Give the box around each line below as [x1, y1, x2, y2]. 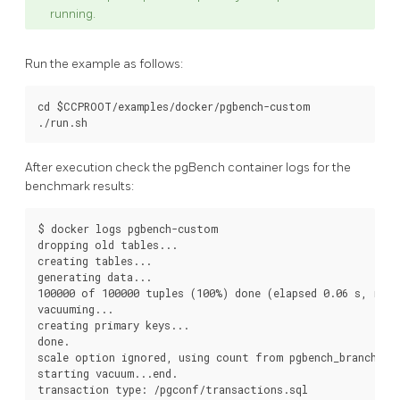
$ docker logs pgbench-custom [37, 221, 218, 236]
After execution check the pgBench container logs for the [25, 159, 351, 175]
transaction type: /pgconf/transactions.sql [37, 381, 308, 396]
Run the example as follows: [25, 56, 183, 72]
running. [50, 6, 96, 22]
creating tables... [37, 253, 152, 268]
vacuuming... [37, 301, 113, 316]
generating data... [37, 269, 152, 284]
